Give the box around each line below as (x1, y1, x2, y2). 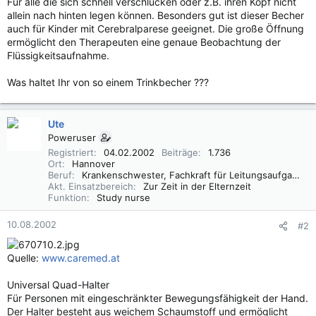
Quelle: (7, 252, 42, 264)
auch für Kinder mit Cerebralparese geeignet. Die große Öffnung (7, 23, 304, 35)
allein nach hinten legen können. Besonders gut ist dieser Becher (7, 9, 304, 21)
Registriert (48, 147, 94, 158)
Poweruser (48, 132, 96, 143)
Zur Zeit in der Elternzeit (143, 181, 251, 192)
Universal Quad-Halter (7, 279, 109, 291)
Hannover (72, 158, 115, 169)
